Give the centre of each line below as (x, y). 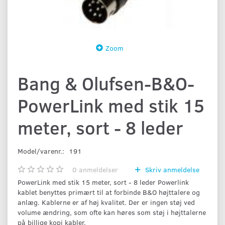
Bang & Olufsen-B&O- (106, 83)
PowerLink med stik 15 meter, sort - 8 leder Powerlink (103, 182)
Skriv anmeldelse (171, 169)
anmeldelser (97, 169)
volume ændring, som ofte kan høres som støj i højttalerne (112, 212)
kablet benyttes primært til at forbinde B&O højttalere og (109, 192)
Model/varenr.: (42, 151)
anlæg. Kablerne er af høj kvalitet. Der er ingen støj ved (106, 202)
